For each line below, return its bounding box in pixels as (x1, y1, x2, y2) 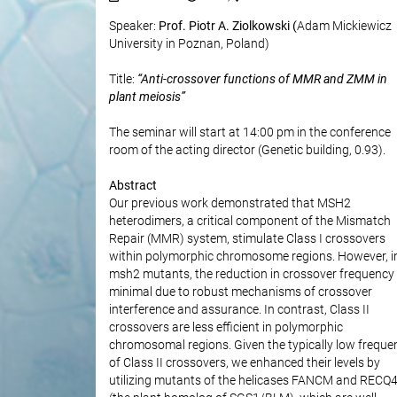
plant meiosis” (108, 90, 185, 105)
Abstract (108, 178, 157, 194)
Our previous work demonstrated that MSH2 (108, 196, 351, 212)
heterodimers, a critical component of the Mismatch (108, 214, 391, 230)
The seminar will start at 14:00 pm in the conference (108, 125, 391, 141)
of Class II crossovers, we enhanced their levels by (108, 355, 380, 371)
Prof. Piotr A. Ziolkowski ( (158, 19, 297, 35)
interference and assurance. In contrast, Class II (108, 302, 370, 318)
